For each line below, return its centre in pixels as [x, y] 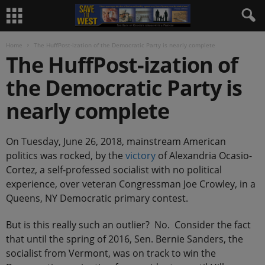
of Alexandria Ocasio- [204, 156]
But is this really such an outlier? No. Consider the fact [128, 225]
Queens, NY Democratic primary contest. [97, 198]
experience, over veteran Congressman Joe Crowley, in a [131, 184]
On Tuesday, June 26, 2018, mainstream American [116, 141]
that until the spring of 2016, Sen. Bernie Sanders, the [125, 239]
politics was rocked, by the [66, 156]
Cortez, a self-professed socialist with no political [114, 170]
